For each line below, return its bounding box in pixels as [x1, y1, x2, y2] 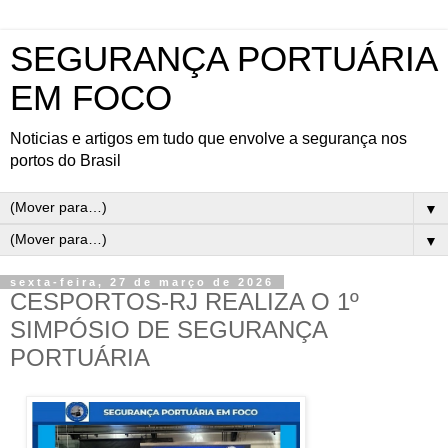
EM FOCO [10, 79, 172, 117]
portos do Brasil [10, 152, 121, 169]
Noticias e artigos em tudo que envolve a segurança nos [10, 130, 407, 147]
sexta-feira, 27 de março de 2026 [10, 276, 274, 288]
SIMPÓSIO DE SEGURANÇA [10, 316, 327, 343]
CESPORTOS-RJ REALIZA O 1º [10, 288, 359, 315]
